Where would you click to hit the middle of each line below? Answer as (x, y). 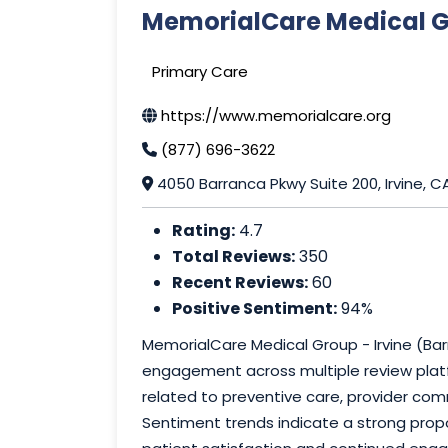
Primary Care (200, 72)
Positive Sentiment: (254, 309)
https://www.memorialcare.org (276, 116)
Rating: (203, 231)
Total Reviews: (233, 257)
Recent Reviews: (240, 283)
